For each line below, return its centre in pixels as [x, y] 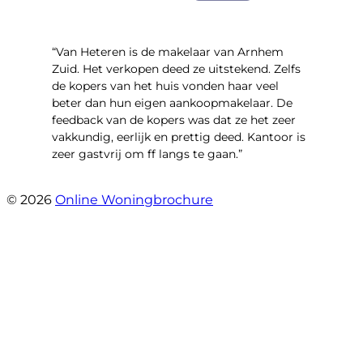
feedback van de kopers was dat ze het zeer [174, 120]
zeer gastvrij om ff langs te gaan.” [147, 154]
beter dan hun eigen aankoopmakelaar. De [172, 103]
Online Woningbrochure [134, 200]
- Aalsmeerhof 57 [102, 184]
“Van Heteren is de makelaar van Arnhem [168, 52]
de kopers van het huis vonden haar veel [165, 86]
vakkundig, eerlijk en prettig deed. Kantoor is [179, 137]
